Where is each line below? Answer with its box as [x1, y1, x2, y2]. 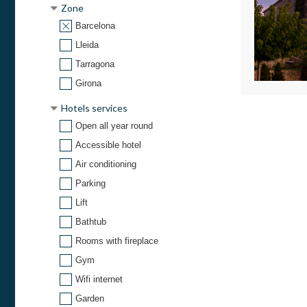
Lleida [75, 40, 99, 51]
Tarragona [75, 59, 114, 70]
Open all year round [75, 121, 153, 132]
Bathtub [75, 217, 106, 228]
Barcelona [75, 21, 115, 32]
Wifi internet [75, 274, 123, 285]
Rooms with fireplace [75, 236, 158, 247]
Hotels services [61, 102, 127, 114]
